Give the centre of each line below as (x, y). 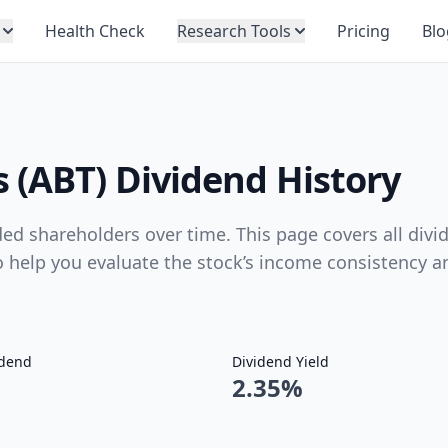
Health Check (95, 31)
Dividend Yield (280, 361)
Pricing (363, 31)
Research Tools (234, 31)
